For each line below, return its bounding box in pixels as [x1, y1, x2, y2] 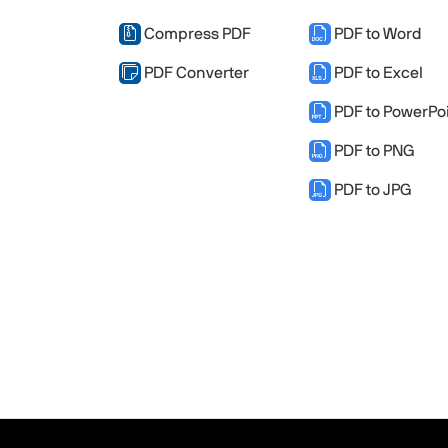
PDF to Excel [331, 64, 423, 81]
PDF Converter [141, 64, 249, 81]
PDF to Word [331, 25, 422, 42]
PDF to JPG [331, 181, 412, 198]
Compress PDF [141, 25, 251, 42]
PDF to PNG [331, 142, 415, 159]
